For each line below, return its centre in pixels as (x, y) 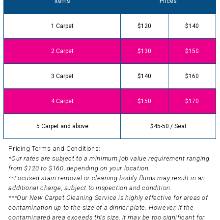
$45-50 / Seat (168, 126)
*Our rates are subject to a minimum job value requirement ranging (109, 158)
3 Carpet (62, 76)
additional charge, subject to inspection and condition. (90, 188)
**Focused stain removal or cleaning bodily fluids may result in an (107, 178)
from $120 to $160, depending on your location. (80, 168)
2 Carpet (62, 51)
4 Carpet (62, 101)
